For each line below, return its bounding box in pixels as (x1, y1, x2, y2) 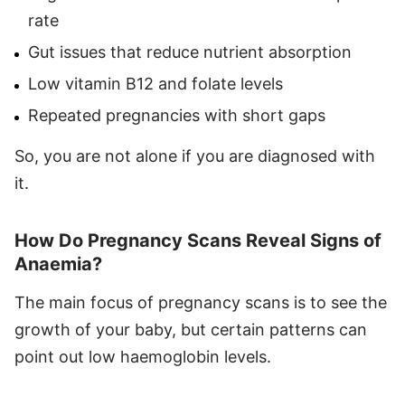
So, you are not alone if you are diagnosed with (14, 146, 375, 165)
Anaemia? (14, 252, 102, 275)
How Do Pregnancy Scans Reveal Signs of (14, 229, 381, 251)
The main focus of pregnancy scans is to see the (14, 292, 387, 312)
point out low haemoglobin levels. (14, 346, 271, 366)
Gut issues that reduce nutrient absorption (28, 42, 352, 61)
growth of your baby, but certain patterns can (14, 319, 367, 339)
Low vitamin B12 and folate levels (28, 73, 283, 93)
